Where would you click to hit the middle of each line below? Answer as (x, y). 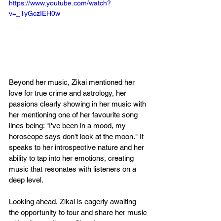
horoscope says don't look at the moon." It (77, 136)
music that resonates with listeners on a (74, 169)
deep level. (26, 180)
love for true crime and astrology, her (69, 93)
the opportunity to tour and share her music (79, 212)
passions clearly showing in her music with (78, 104)
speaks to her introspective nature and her (77, 147)
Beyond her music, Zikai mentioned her (73, 82)
